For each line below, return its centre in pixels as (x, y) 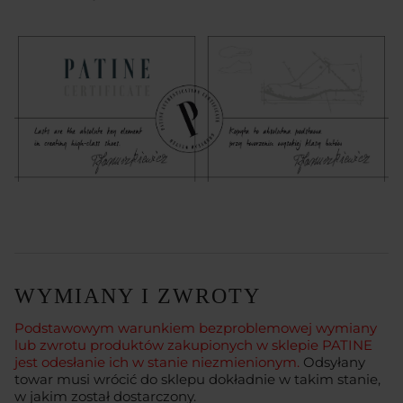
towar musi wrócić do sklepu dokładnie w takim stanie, (197, 379)
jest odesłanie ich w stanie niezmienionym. (157, 362)
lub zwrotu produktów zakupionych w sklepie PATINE (193, 345)
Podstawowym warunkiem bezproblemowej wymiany (196, 327)
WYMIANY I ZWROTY (138, 296)
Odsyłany (332, 362)
